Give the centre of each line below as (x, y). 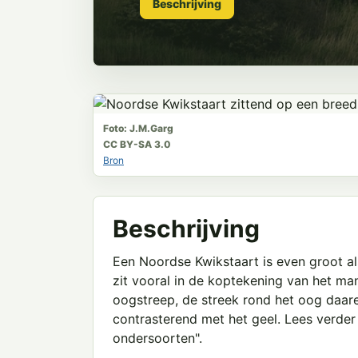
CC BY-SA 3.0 (137, 144)
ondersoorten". (157, 338)
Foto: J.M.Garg (138, 128)
